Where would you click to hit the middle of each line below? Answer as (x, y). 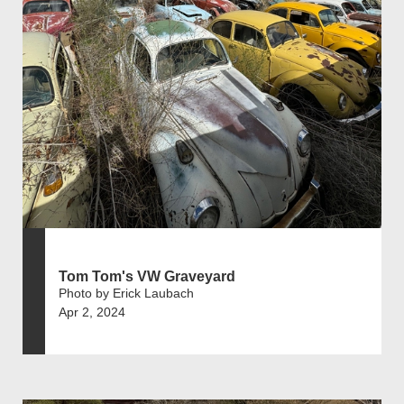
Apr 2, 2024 (92, 312)
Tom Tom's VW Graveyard (147, 277)
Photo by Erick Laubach (126, 294)
